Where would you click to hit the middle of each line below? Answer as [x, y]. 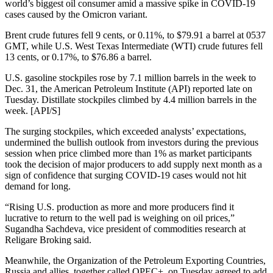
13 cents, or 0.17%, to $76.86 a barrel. [78, 57]
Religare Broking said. [48, 240]
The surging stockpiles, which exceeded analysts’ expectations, [126, 132]
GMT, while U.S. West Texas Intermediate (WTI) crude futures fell [134, 46]
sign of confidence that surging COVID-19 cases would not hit [126, 175]
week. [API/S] [33, 111]
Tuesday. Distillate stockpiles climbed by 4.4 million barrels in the [131, 100]
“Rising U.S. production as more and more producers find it [119, 207]
